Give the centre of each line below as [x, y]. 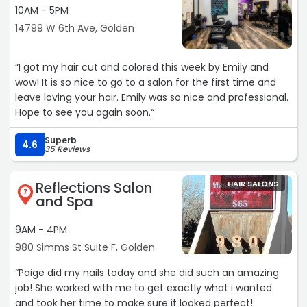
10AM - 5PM [42, 11]
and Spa [64, 202]
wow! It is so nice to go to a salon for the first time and [146, 83]
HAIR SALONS [253, 184]
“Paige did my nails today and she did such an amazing [147, 273]
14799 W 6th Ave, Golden [75, 28]
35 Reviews [67, 149]
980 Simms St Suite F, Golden [85, 248]
